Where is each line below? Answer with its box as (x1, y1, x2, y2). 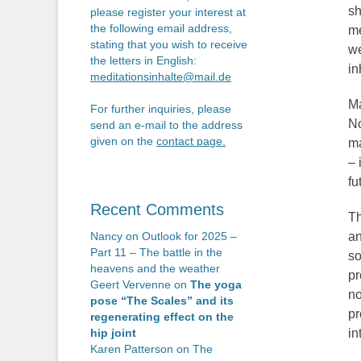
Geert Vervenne (90, 279, 171, 291)
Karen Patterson (90, 343, 173, 355)
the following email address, (90, 23, 232, 35)
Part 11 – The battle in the (90, 247, 222, 259)
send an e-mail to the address (90, 119, 243, 131)
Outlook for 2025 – (142, 230, 237, 243)
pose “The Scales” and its (90, 295, 234, 307)
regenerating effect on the (90, 311, 234, 323)
